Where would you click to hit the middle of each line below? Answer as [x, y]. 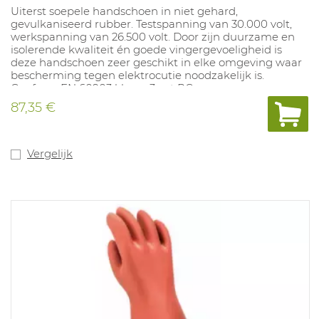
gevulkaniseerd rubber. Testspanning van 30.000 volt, [151, 24]
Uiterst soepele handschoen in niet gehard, [124, 11]
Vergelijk [50, 154]
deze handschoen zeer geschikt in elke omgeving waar [156, 63]
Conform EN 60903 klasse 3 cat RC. [103, 88]
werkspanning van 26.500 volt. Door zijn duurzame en [153, 37]
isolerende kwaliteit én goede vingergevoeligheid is [146, 50]
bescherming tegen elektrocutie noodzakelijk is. [137, 75]
